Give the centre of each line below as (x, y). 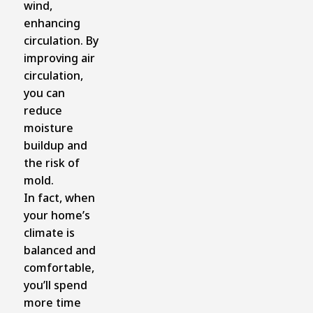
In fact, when (59, 197)
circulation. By (61, 40)
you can (44, 93)
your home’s (57, 215)
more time (52, 302)
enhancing (52, 23)
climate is (49, 232)
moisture (48, 128)
